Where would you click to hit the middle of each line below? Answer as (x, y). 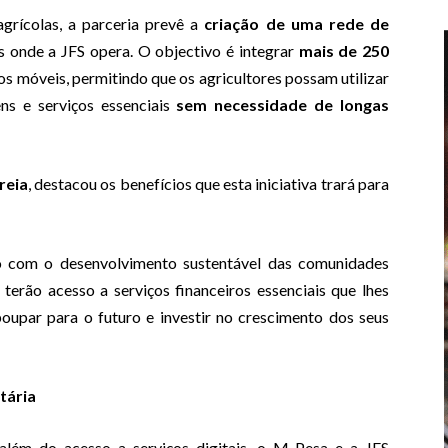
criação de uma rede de (297, 24)
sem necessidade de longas (283, 105)
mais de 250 (343, 51)
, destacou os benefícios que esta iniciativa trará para (208, 184)
